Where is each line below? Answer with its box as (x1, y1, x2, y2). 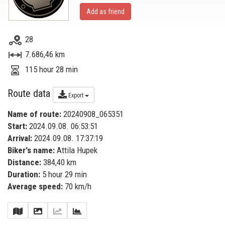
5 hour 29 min (40, 169, 87, 179)
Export (67, 92, 85, 99)
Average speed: (8, 181, 63, 191)
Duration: (8, 169, 40, 179)
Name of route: (8, 109, 61, 119)
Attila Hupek (55, 145, 97, 155)
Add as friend (86, 8, 125, 16)
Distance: (8, 157, 41, 167)
